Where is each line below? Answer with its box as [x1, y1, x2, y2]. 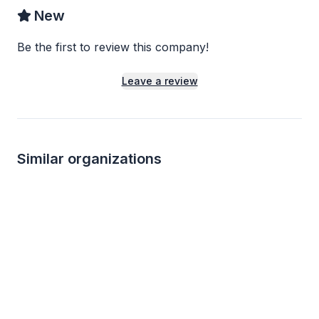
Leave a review [121, 75, 198, 87]
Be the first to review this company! [17, 40, 209, 54]
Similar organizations [17, 150, 162, 167]
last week [70, 189, 113, 200]
